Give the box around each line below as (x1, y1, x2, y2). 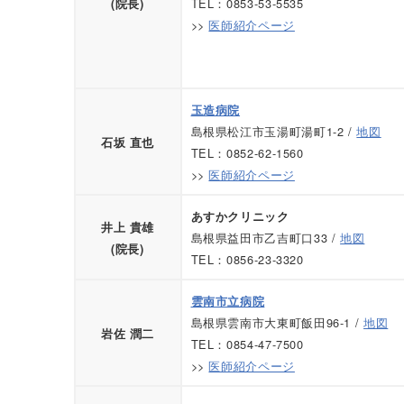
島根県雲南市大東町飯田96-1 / (190, 314, 364, 332)
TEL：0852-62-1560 (190, 144, 304, 162)
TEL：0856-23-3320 (190, 251, 304, 269)
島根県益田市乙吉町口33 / (190, 229, 341, 247)
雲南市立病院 (190, 293, 265, 310)
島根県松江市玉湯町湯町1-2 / (190, 123, 357, 141)
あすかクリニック (190, 208, 289, 225)
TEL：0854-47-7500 (190, 335, 304, 353)
